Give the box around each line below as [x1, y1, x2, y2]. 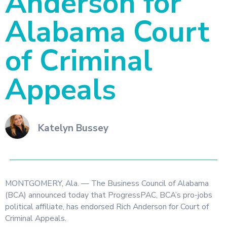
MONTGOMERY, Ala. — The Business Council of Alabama [5, 178, 209, 189]
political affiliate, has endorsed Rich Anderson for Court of [5, 201, 209, 212]
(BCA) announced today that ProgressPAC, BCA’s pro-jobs [5, 190, 212, 201]
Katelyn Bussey [38, 121, 108, 135]
